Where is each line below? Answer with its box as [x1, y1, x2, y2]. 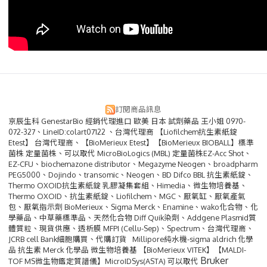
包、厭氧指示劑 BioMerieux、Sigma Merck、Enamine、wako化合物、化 [8, 201, 258, 212]
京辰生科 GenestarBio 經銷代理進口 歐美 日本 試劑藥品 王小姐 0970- [8, 116, 246, 126]
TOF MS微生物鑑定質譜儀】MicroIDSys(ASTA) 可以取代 [8, 256, 200, 266]
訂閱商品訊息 [115, 104, 162, 114]
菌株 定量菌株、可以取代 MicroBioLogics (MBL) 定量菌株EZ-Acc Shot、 [8, 148, 252, 158]
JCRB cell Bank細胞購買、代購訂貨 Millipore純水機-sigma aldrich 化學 [8, 234, 253, 244]
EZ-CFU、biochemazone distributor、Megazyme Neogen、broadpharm [8, 159, 257, 169]
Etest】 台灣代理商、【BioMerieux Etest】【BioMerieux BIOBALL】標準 [8, 137, 254, 147]
